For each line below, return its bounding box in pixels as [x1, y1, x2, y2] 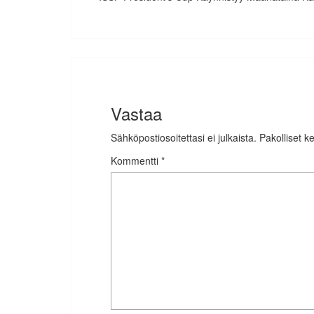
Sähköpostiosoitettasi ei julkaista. [111, 130, 257, 144]
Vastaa [111, 100, 162, 125]
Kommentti [111, 153, 161, 168]
